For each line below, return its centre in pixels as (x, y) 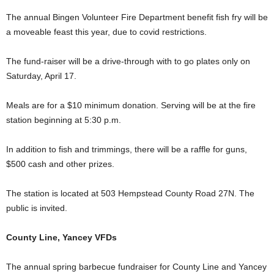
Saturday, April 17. (41, 76)
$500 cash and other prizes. (60, 164)
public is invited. (37, 208)
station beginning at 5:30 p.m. (64, 120)
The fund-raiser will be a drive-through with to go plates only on (128, 61)
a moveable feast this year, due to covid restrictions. (106, 32)
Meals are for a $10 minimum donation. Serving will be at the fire (131, 105)
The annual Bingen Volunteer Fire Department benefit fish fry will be (137, 17)
